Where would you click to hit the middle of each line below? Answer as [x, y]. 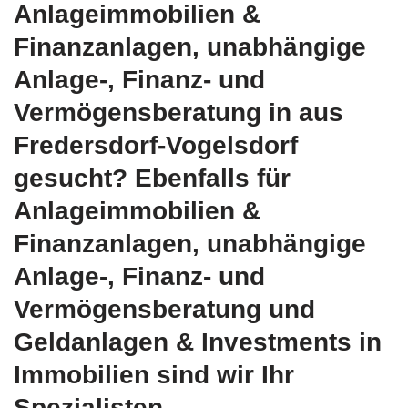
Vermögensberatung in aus [178, 112]
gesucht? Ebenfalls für [152, 178]
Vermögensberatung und [164, 309]
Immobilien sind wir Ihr [154, 374]
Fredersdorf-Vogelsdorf [156, 145]
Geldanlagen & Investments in [198, 342]
